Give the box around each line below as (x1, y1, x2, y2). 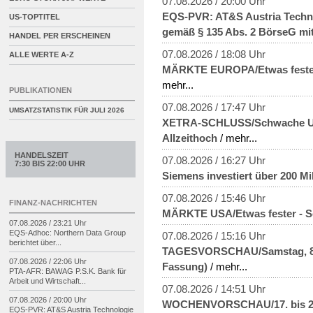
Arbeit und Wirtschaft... (9, 277, 86, 285)
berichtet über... (9, 238, 61, 247)
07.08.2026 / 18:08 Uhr (162, 48, 265, 60)
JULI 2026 (90, 106, 124, 114)
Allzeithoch (162, 131, 217, 144)
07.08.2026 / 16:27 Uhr (162, 154, 265, 166)
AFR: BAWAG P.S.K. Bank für (26, 267, 126, 275)
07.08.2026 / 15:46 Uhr (162, 191, 265, 204)
